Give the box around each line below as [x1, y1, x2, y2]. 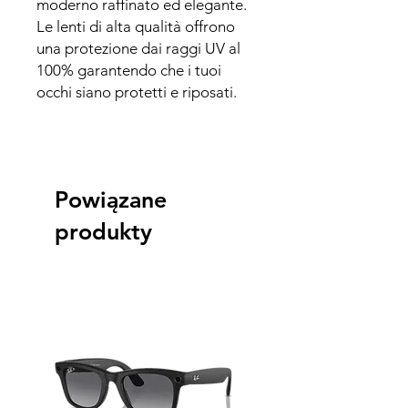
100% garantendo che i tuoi [36, 60, 221, 79]
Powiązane [55, 185, 167, 213]
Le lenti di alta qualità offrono [36, 16, 235, 36]
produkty [55, 217, 152, 245]
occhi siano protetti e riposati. [36, 82, 237, 101]
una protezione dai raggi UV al [36, 38, 240, 57]
